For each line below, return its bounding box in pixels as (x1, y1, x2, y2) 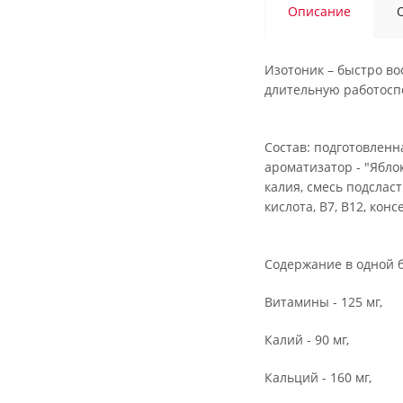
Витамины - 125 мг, (264, 293, 382, 310)
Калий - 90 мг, (264, 331, 349, 348)
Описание (288, 3, 351, 20)
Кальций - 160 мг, (264, 369, 372, 386)
